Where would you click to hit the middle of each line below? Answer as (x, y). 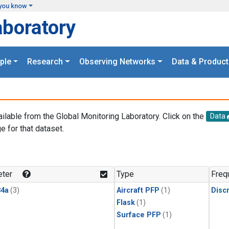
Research (45, 62)
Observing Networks (117, 62)
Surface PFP (139, 215)
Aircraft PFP (138, 191)
